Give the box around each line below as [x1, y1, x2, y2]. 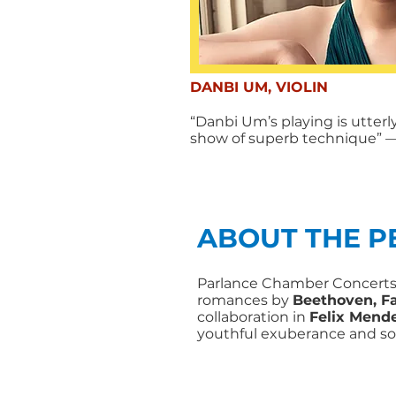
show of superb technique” [189, 130, 385, 147]
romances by [197, 292, 293, 308]
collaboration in [197, 308, 309, 325]
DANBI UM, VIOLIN [189, 79, 328, 95]
